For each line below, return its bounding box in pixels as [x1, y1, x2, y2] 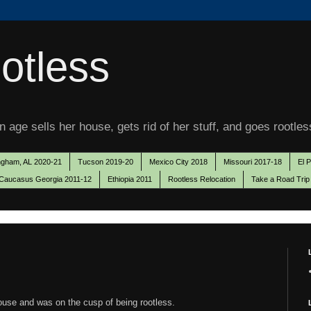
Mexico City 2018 [149, 157, 208, 166]
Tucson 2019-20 [78, 157, 133, 166]
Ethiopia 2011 [108, 175, 152, 184]
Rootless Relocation [168, 175, 235, 184]
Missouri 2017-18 [224, 157, 282, 166]
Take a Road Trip [251, 175, 310, 184]
